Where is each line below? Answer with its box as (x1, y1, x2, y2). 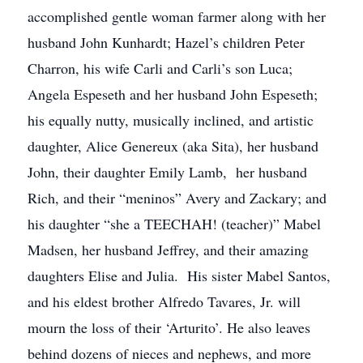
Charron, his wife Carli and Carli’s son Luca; (28, 58, 293, 78)
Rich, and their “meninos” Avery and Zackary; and (28, 188, 327, 207)
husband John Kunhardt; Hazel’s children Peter (28, 32, 305, 52)
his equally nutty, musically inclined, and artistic (28, 110, 314, 130)
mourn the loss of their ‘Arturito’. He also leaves (28, 318, 310, 337)
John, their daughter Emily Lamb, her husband (28, 162, 307, 181)
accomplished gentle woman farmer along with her (28, 6, 326, 26)
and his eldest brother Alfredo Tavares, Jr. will (28, 292, 301, 311)
